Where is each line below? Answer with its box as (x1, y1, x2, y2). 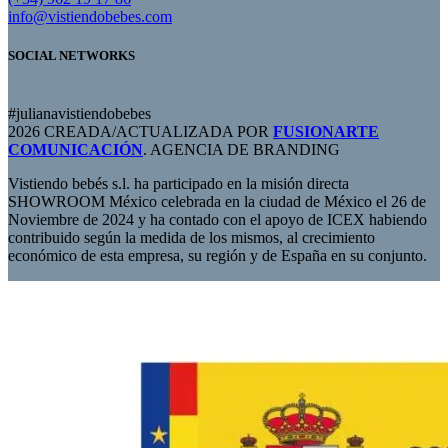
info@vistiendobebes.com (8, 8, 172, 26)
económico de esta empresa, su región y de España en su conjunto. (8, 246, 427, 264)
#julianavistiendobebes (8, 104, 151, 122)
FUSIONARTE (273, 122, 379, 140)
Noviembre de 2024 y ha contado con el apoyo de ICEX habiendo (8, 210, 427, 228)
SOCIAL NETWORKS (8, 48, 135, 64)
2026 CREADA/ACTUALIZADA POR (8, 122, 273, 140)
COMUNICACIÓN (8, 140, 143, 158)
